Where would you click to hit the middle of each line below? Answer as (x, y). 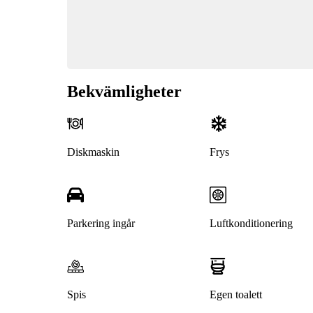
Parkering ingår (101, 224)
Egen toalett (235, 295)
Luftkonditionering (251, 224)
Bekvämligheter (124, 92)
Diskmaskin (93, 152)
